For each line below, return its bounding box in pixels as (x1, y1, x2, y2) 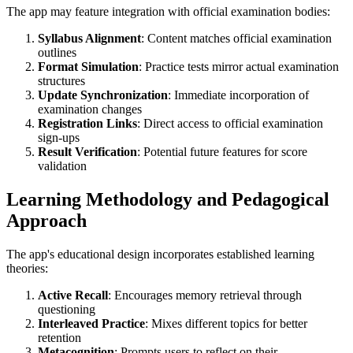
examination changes (38, 102, 142, 116)
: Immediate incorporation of (168, 87, 309, 102)
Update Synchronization (38, 87, 168, 102)
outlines (38, 45, 76, 59)
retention (38, 330, 81, 344)
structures (38, 73, 85, 87)
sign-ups (38, 130, 80, 144)
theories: (6, 261, 48, 275)
